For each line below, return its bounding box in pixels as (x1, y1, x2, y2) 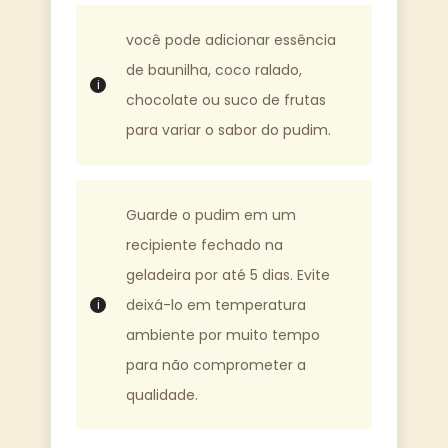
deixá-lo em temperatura (126, 294, 306, 315)
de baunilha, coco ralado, (126, 59, 302, 80)
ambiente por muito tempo (126, 324, 320, 345)
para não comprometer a (126, 354, 306, 375)
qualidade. (126, 384, 198, 405)
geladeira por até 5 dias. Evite (126, 264, 330, 285)
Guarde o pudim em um (126, 204, 296, 225)
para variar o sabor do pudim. (126, 119, 331, 140)
